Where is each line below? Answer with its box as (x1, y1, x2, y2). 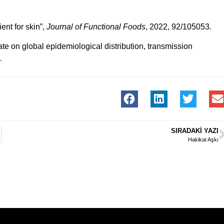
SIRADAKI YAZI (171, 127, 218, 135)
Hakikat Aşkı (188, 136, 218, 143)
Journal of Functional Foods (46, 22, 145, 31)
